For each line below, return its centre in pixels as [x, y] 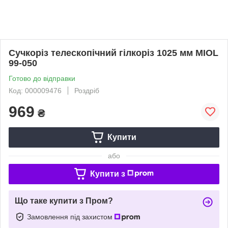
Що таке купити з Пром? [64, 201]
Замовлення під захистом [71, 217]
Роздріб [87, 90]
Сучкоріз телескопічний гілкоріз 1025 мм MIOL [113, 53]
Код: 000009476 [35, 90]
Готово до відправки [42, 78]
